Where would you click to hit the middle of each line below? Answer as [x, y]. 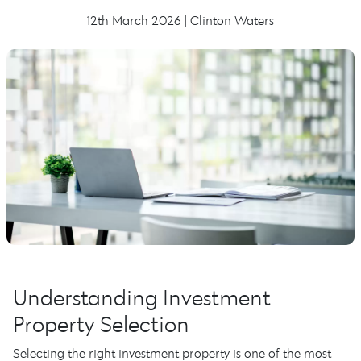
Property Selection [101, 324]
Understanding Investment [142, 297]
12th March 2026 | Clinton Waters [180, 20]
